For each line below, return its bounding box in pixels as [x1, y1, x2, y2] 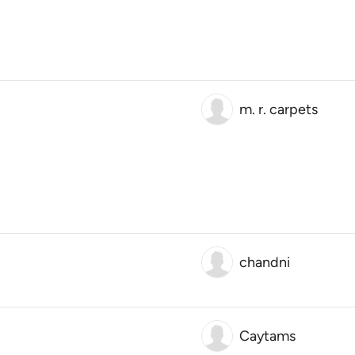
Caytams [239, 327, 296, 345]
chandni [239, 254, 290, 271]
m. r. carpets [239, 101, 318, 118]
